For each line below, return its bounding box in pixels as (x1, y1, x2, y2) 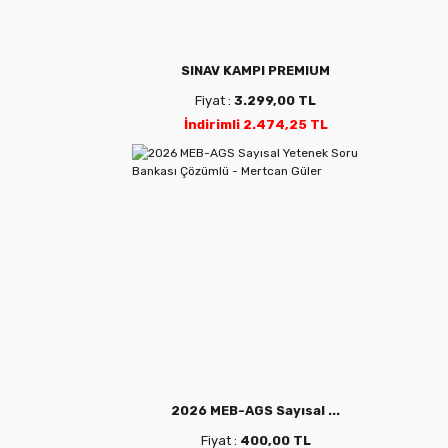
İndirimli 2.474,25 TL (183, 116, 328, 132)
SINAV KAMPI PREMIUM (181, 62, 331, 78)
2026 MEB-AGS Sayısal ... (171, 403, 341, 418)
